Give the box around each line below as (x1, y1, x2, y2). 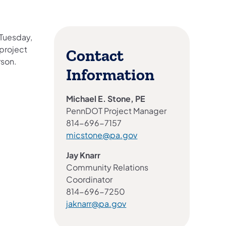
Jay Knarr (66, 150, 101, 161)
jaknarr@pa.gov (66, 198, 127, 209)
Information (66, 66, 155, 85)
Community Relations (66, 162, 149, 173)
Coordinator (66, 174, 113, 185)
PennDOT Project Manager (66, 105, 167, 117)
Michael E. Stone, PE (66, 93, 146, 104)
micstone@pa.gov (66, 130, 138, 141)
